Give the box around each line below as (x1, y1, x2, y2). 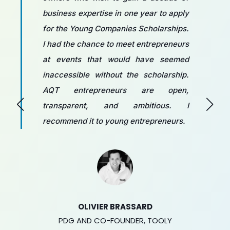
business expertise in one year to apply (43, 8, 189, 18)
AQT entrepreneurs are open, (43, 85, 189, 95)
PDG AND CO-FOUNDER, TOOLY (58, 215, 172, 226)
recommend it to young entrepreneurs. (43, 116, 185, 126)
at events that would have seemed (43, 54, 189, 65)
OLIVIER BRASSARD (78, 201, 152, 213)
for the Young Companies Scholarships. (43, 24, 189, 34)
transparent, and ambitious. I (43, 101, 189, 111)
